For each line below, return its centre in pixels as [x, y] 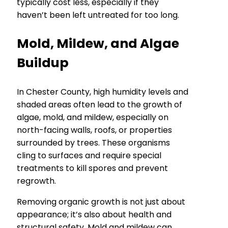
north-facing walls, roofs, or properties [94, 130]
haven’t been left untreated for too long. [98, 15]
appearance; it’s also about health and [94, 215]
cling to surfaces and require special [89, 156]
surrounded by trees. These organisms [93, 143]
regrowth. [36, 181]
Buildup [43, 63]
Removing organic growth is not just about [101, 202]
